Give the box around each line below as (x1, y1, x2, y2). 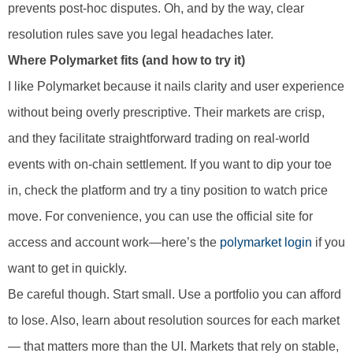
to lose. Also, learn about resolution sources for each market (8, 314, 340, 328)
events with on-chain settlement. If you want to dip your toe (8, 158, 332, 172)
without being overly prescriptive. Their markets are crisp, (8, 106, 325, 120)
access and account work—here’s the (8, 236, 220, 250)
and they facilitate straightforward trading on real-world (8, 132, 310, 146)
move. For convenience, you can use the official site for (8, 210, 313, 224)
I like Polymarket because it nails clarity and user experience (8, 80, 344, 94)
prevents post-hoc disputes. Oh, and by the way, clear (8, 2, 304, 16)
